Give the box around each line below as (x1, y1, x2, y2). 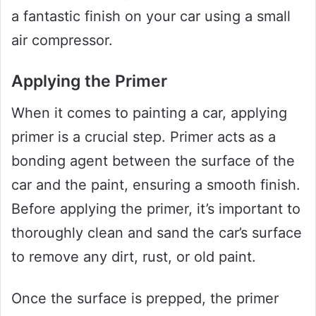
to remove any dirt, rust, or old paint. (11, 248, 256, 265)
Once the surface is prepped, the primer (11, 289, 279, 307)
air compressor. (11, 32, 113, 49)
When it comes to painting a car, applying (11, 104, 287, 121)
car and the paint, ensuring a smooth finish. (11, 176, 300, 193)
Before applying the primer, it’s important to (11, 200, 300, 217)
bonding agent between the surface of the (11, 152, 295, 169)
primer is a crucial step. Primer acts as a (11, 128, 276, 145)
